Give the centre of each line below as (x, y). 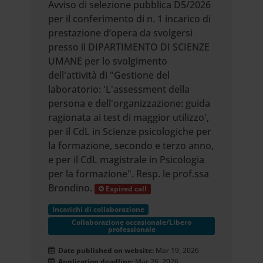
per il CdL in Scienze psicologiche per (130, 131)
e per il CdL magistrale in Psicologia (127, 160)
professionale (131, 229)
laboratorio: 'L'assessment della (119, 89)
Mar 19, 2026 (178, 250)
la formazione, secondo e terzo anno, (131, 146)
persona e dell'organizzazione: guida (129, 103)
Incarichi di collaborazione (99, 209)
